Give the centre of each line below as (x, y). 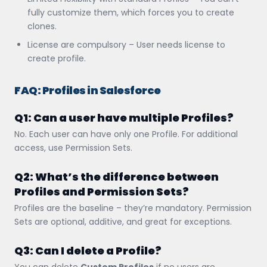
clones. (42, 26)
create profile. (57, 58)
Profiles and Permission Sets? (102, 191)
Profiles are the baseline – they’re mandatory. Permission (133, 208)
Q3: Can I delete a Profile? (88, 250)
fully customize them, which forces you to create (131, 12)
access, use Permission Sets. (73, 148)
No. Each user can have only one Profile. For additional (126, 134)
